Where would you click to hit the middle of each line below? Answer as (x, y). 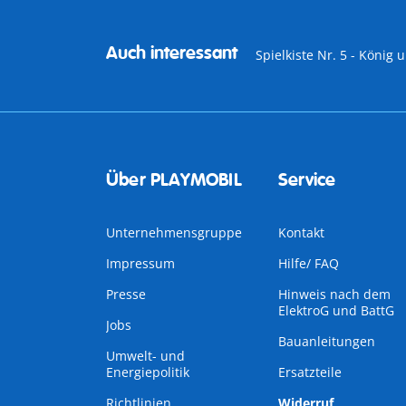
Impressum (140, 263)
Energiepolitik (148, 372)
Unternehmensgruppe (174, 232)
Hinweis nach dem (334, 294)
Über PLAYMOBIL (174, 180)
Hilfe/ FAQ (308, 263)
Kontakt (301, 232)
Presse (126, 294)
